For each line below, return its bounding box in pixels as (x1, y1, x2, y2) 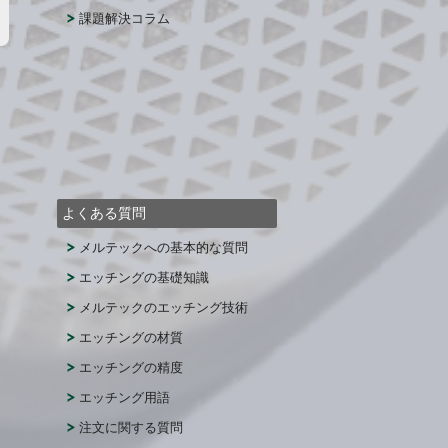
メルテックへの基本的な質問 (79, 240, 248, 255)
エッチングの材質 (79, 330, 183, 345)
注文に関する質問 (79, 420, 183, 435)
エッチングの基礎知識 (79, 270, 209, 285)
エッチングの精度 (79, 360, 183, 375)
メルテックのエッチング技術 (79, 300, 248, 315)
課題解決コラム (79, 11, 170, 26)
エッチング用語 (79, 390, 170, 405)
